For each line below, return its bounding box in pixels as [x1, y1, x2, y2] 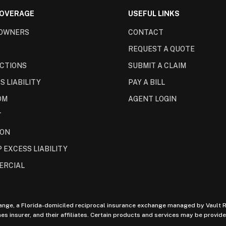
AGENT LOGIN [128, 95, 177, 103]
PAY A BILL [128, 78, 165, 87]
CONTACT [128, 28, 163, 37]
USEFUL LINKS [128, 10, 180, 18]
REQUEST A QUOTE [128, 45, 195, 53]
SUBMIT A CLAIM [128, 62, 186, 70]
